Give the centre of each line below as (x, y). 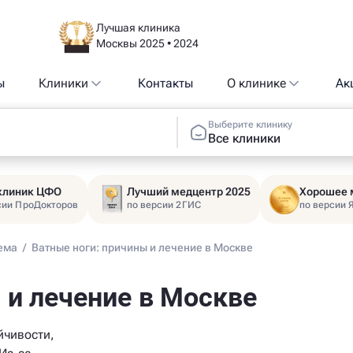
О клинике (256, 83)
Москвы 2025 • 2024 (147, 43)
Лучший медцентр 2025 (189, 191)
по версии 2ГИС (164, 205)
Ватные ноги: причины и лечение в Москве (142, 247)
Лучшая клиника (138, 28)
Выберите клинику (250, 124)
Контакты (165, 83)
